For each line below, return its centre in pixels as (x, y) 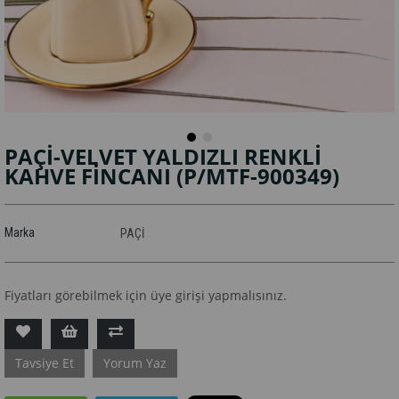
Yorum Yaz (135, 362)
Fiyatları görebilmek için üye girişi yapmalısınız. (146, 295)
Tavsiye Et (45, 362)
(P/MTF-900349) (258, 175)
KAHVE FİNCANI (90, 175)
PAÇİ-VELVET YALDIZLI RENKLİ (163, 156)
